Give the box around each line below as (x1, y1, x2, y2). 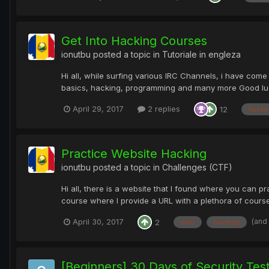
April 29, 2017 (73, 104, 124, 114)
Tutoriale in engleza (162, 49, 241, 59)
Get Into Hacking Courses (61, 33, 207, 48)
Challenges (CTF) (162, 162, 232, 172)
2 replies (145, 104, 180, 114)
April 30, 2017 (73, 217, 124, 227)
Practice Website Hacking (61, 146, 207, 161)
